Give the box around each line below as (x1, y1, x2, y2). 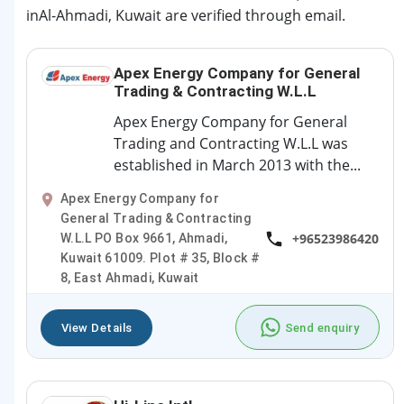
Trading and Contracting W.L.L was (114, 133, 349, 154)
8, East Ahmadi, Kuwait (60, 271, 199, 286)
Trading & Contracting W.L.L (114, 82, 317, 101)
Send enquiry (284, 320, 359, 335)
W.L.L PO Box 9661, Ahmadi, (60, 231, 228, 246)
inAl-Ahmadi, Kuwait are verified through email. (26, 5, 346, 26)
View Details (61, 320, 133, 335)
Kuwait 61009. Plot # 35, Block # (60, 251, 261, 266)
